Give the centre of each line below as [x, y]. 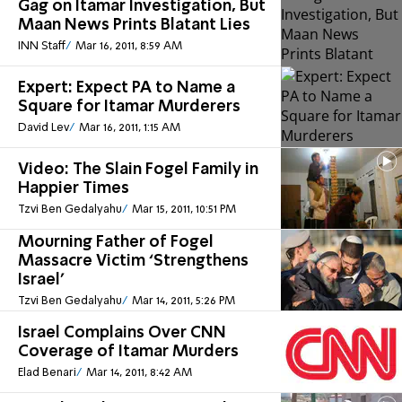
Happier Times [74, 189]
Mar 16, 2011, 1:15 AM [129, 128]
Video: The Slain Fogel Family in [138, 170]
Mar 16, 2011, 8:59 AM [128, 47]
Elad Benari [47, 373]
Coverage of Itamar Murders [128, 352]
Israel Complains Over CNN [122, 333]
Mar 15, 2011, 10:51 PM [184, 210]
